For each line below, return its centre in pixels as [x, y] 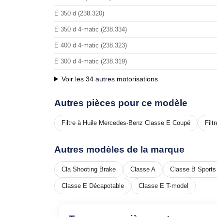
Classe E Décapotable [93, 186]
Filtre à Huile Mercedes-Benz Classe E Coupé [126, 123]
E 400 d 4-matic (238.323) [91, 45]
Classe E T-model [163, 186]
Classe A [143, 169]
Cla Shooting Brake [89, 169]
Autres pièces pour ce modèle [121, 103]
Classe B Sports [193, 169]
